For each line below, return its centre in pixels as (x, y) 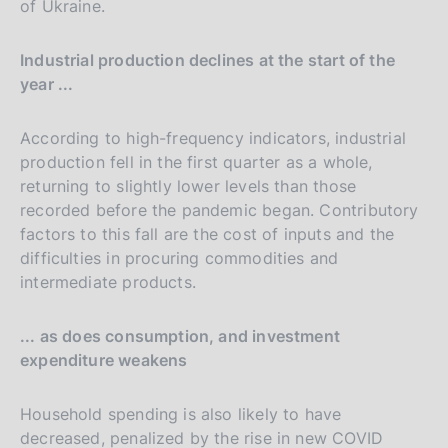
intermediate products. (108, 281)
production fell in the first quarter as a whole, (196, 161)
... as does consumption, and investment (180, 335)
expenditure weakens (104, 359)
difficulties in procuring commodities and (179, 257)
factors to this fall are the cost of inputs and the (207, 233)
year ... (47, 83)
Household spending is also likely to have (181, 413)
